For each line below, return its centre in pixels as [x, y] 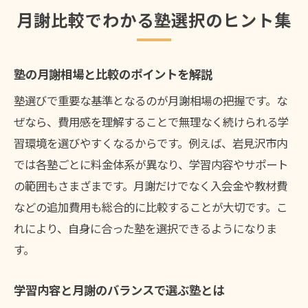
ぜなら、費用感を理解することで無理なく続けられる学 [151, 122]
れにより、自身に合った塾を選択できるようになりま [145, 229]
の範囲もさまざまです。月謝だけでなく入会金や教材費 [151, 186]
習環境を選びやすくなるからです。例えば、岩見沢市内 [151, 143]
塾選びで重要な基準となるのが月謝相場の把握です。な [151, 101]
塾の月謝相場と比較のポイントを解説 [113, 74]
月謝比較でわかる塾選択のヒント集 [154, 20]
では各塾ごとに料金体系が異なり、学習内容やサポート [151, 165]
